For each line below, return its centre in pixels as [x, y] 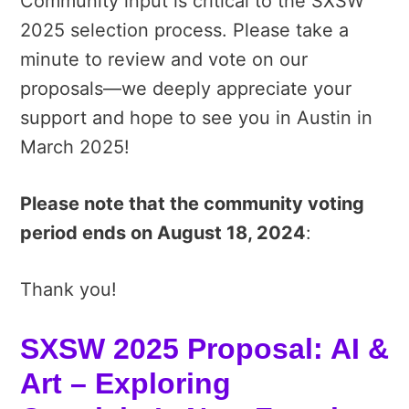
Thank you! [68, 289]
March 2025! [75, 147]
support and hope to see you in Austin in [196, 117]
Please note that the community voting [192, 203]
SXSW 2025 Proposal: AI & [204, 348]
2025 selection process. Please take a [184, 30]
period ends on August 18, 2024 [163, 232]
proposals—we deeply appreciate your [186, 88]
